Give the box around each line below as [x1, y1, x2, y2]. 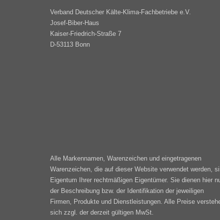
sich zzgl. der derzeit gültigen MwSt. [50, 209, 154, 217]
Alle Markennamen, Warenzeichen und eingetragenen [50, 155, 201, 163]
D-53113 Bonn [50, 41, 90, 49]
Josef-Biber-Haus [50, 19, 99, 27]
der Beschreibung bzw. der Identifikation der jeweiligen [50, 187, 204, 195]
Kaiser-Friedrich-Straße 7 [50, 30, 121, 38]
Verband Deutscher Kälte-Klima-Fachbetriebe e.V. [50, 8, 191, 16]
